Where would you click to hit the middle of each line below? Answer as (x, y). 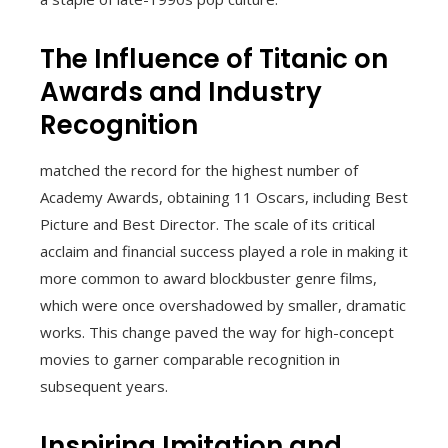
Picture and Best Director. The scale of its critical (207, 223)
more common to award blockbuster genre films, (208, 277)
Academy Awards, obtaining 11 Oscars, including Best (224, 196)
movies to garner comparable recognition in (190, 358)
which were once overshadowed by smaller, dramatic (223, 304)
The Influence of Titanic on (214, 58)
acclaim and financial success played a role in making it (224, 250)
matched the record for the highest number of (199, 169)
